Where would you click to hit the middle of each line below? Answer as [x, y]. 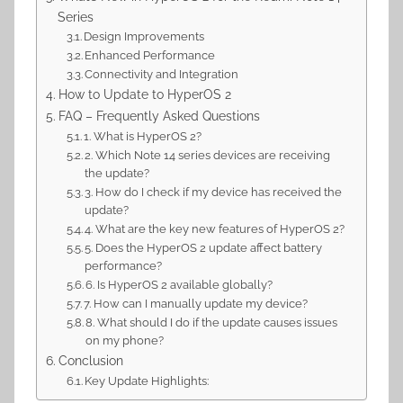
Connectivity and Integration [162, 75]
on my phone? [125, 341]
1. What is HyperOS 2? [143, 137]
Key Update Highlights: [147, 381]
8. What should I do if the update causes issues [212, 323]
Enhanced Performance [150, 56]
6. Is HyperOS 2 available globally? [179, 285]
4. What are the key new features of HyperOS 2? [215, 229]
